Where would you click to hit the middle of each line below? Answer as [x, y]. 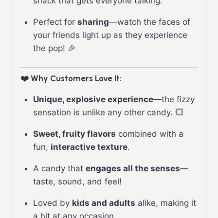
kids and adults [103, 203]
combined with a [149, 134]
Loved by [52, 203]
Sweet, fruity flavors [74, 134]
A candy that [59, 168]
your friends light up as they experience [110, 35]
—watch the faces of [149, 22]
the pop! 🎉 [54, 48]
